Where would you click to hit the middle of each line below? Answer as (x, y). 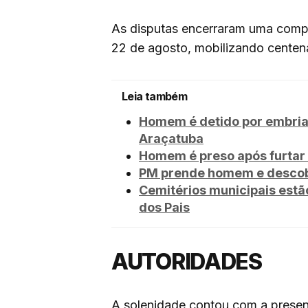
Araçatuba (171, 139)
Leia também (154, 97)
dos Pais (164, 208)
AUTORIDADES (187, 262)
